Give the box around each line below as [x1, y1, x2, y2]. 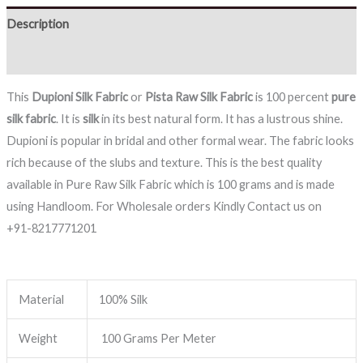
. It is [55, 112, 83, 126]
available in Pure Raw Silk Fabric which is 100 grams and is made [6, 177, 335, 192]
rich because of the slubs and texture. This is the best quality [6, 156, 322, 170]
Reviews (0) [6, 50, 65, 65]
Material [19, 293, 65, 307]
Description [6, 16, 69, 31]
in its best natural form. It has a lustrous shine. [98, 112, 343, 126]
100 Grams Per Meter [99, 331, 217, 346]
